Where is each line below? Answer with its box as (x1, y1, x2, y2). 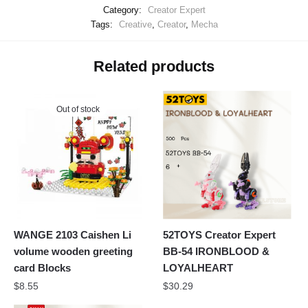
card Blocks (14, 261, 71, 274)
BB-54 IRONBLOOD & (163, 245, 270, 257)
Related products (93, 58, 214, 76)
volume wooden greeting (14, 245, 133, 257)
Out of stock (56, 104, 100, 115)
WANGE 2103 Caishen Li (14, 228, 131, 241)
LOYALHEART (163, 261, 234, 274)
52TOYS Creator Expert (163, 228, 276, 241)
